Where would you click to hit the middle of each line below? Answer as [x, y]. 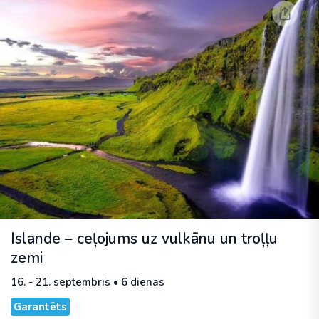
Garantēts [40, 307]
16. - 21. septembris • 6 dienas [88, 282]
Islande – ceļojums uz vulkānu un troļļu [144, 239]
